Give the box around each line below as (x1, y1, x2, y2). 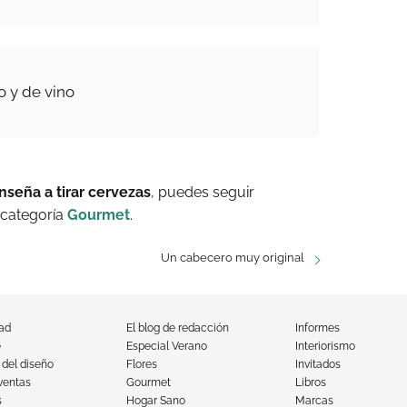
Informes (295, 322, 341, 334)
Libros (295, 376, 327, 389)
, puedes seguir (151, 184, 254, 201)
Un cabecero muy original (160, 251, 304, 264)
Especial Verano (125, 340, 207, 352)
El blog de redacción (125, 322, 229, 334)
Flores (125, 358, 157, 371)
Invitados (295, 358, 342, 371)
